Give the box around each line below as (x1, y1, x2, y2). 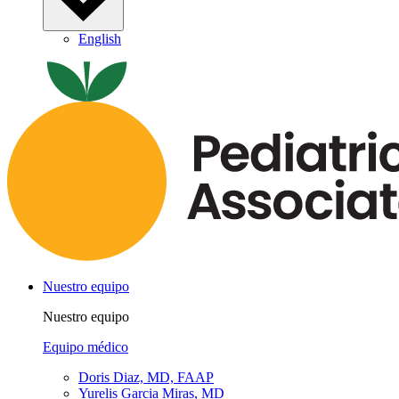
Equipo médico (43, 338, 128, 354)
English (78, 30, 121, 46)
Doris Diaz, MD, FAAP (78, 369, 214, 385)
